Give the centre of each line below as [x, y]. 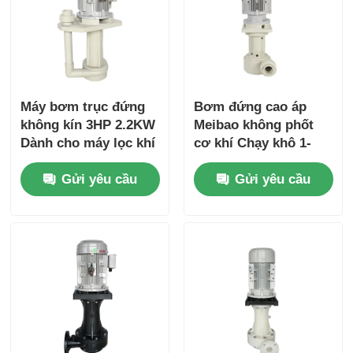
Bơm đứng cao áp [250, 107]
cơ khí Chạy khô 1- [252, 143]
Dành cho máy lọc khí [88, 143]
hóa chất [220, 180]
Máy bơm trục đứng [83, 107]
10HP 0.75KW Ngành [257, 162]
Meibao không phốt [253, 125]
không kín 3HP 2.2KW [88, 125]
